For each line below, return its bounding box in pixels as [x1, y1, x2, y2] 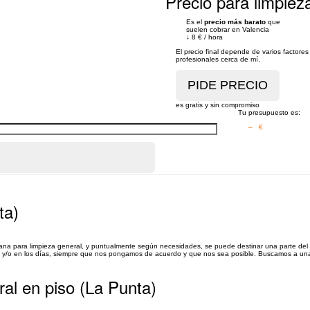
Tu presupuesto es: [237, 109, 300, 116]
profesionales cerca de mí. [176, 55, 260, 63]
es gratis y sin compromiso [176, 101, 259, 109]
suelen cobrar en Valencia [186, 26, 269, 33]
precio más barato [204, 18, 266, 26]
